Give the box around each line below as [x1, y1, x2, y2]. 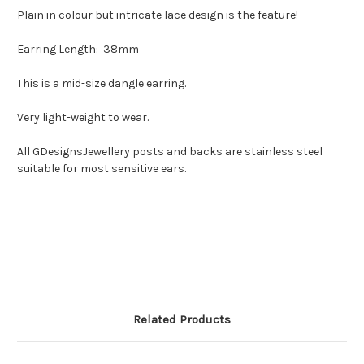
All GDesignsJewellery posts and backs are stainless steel [17, 145, 323, 159]
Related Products [133, 312, 231, 327]
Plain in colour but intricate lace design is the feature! [17, 8, 298, 23]
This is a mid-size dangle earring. [17, 76, 186, 91]
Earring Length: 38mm [17, 42, 139, 57]
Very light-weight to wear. [17, 110, 149, 125]
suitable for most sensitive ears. [17, 162, 186, 176]
